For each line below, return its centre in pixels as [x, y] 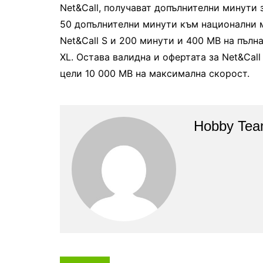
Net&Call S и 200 [100, 41]
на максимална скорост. [191, 73]
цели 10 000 [89, 73]
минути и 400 [172, 41]
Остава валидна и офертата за [149, 57]
